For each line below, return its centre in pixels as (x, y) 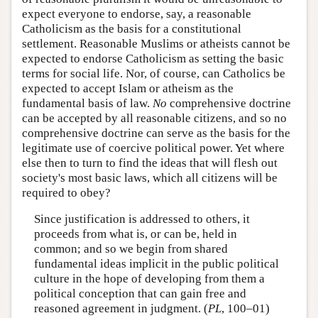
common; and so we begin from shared (131, 249)
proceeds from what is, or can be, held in (135, 234)
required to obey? (66, 192)
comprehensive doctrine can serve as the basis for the (156, 133)
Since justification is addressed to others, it (142, 219)
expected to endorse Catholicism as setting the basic (153, 58)
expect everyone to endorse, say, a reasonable (137, 13)
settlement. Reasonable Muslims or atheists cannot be (156, 43)
